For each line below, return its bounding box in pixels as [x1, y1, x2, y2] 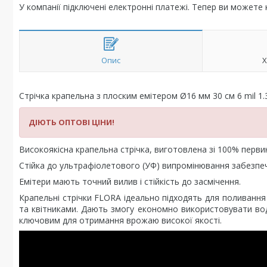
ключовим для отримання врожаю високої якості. [19, 215, 222, 226]
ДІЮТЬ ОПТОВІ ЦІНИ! [29, 117, 114, 128]
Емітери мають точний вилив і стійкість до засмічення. [19, 176, 241, 187]
